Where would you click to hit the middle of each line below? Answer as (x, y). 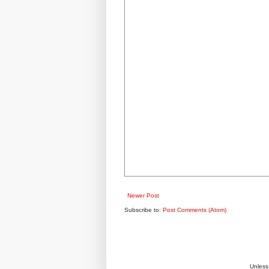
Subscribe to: (144, 210)
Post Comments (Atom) (195, 210)
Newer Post (143, 195)
